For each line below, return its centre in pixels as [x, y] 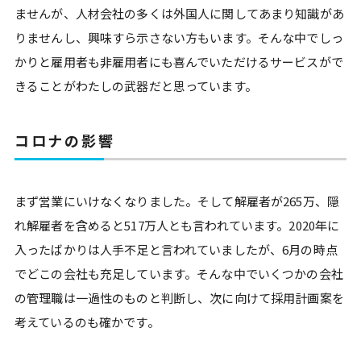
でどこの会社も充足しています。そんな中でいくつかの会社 [179, 274]
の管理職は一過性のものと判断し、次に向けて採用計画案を [179, 298]
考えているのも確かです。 [87, 322]
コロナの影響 [65, 140]
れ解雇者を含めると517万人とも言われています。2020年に [177, 225]
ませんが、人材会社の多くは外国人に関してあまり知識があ [179, 13]
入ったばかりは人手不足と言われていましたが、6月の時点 [176, 249]
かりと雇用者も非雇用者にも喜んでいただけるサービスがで [179, 62]
